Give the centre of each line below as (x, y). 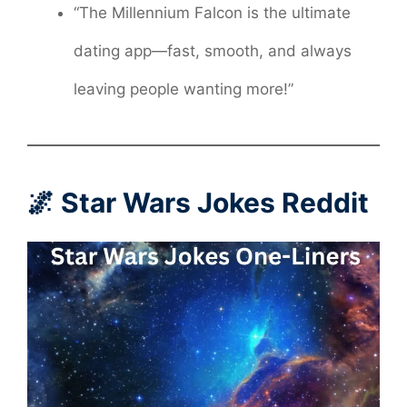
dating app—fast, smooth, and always (213, 51)
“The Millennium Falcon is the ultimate (212, 13)
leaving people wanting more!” (184, 89)
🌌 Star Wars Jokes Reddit (198, 203)
